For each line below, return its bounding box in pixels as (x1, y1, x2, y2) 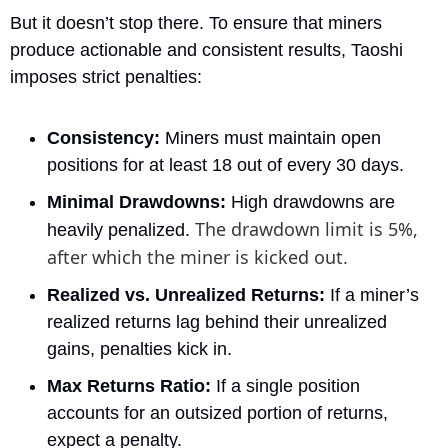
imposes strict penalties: (10, 66, 202, 87)
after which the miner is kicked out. (47, 244, 348, 269)
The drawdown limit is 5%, (195, 216, 418, 241)
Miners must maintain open (160, 127, 381, 148)
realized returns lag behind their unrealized (47, 311, 387, 332)
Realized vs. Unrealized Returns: (47, 284, 325, 305)
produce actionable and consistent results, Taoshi (10, 39, 403, 60)
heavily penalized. (47, 219, 195, 240)
